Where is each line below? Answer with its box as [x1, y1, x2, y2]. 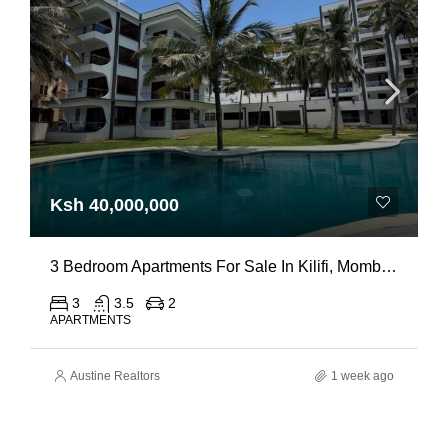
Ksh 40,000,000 [50, 195, 179, 215]
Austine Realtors [70, 369, 160, 383]
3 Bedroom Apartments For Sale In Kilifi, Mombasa [381, 258, 397, 275]
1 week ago [331, 369, 394, 383]
